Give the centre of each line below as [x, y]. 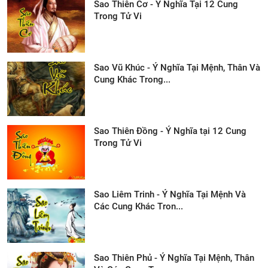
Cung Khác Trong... [132, 80]
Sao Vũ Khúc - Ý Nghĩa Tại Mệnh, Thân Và [177, 68]
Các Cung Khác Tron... [138, 207]
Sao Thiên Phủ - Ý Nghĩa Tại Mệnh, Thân [174, 258]
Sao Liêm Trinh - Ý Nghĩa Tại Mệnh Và [170, 195]
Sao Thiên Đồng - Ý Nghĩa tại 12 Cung [170, 131]
